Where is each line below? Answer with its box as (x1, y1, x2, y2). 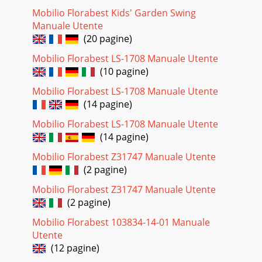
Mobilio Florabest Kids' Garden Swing (32, 6, 196, 19)
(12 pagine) (46, 241, 99, 254)
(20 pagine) (79, 32, 132, 45)
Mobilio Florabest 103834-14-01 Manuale (32, 215, 210, 229)
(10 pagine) (95, 64, 149, 78)
